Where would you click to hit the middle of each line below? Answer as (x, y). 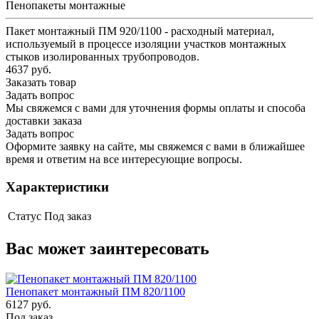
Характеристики (57, 187)
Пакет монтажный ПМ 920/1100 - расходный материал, (140, 31)
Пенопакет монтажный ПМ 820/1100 (95, 292)
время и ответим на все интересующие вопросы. (124, 159)
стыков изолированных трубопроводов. (103, 56)
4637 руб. (28, 69)
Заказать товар (41, 82)
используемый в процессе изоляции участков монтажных (146, 43)
